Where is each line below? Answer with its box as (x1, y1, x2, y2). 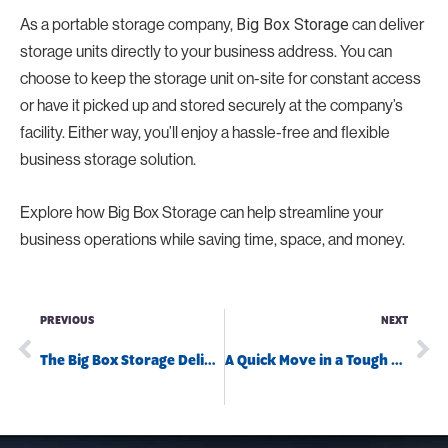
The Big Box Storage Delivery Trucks (204, 352, 216, 369)
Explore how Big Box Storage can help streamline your (20, 201, 383, 222)
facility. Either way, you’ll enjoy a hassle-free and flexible (20, 121, 390, 142)
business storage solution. (20, 148, 196, 169)
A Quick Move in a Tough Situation (390, 352, 403, 369)
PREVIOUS (40, 313, 94, 327)
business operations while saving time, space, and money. (20, 228, 405, 249)
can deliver (349, 13, 424, 34)
